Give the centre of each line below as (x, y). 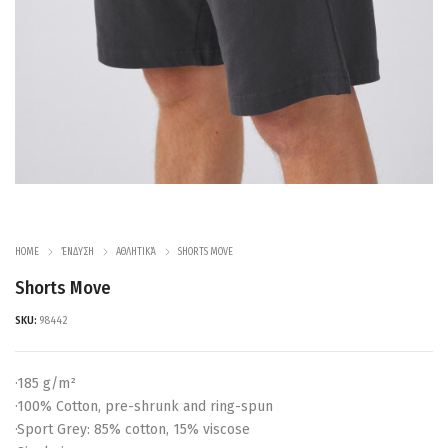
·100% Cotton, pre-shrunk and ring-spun (144, 407)
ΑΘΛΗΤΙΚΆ (136, 252)
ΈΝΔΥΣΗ (77, 252)
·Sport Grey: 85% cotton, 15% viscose (132, 430)
